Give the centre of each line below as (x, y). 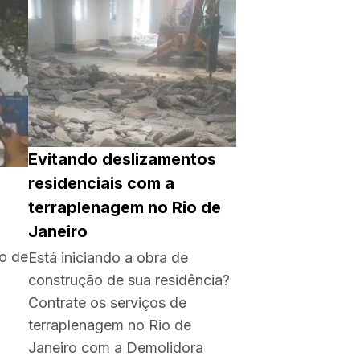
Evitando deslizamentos (122, 159)
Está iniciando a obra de (108, 258)
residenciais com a (101, 183)
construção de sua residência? (129, 280)
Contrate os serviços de (107, 303)
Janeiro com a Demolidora (116, 348)
